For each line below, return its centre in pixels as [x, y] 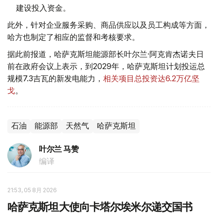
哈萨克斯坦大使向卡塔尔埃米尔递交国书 [100, 207]
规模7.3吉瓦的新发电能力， [55, 78]
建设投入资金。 [43, 8]
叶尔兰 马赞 [59, 149]
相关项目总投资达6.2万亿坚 [151, 78]
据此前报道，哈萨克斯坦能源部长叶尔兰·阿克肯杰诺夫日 [106, 54]
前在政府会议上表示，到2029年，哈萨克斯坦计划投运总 [106, 66]
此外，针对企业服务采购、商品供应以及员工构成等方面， [109, 25]
